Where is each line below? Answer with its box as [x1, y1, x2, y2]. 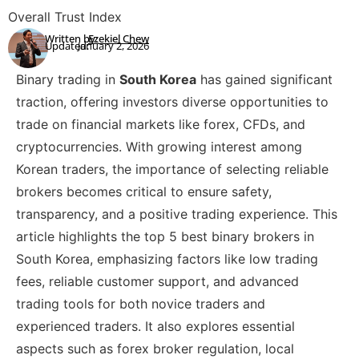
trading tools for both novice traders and [16, 296, 265, 313]
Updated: [45, 38, 89, 53]
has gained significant [196, 71, 333, 88]
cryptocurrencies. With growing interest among [16, 139, 302, 155]
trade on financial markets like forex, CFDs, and [16, 116, 305, 133]
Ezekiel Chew [88, 31, 149, 46]
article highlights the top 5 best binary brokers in [16, 228, 314, 245]
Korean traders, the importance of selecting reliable [16, 161, 329, 178]
